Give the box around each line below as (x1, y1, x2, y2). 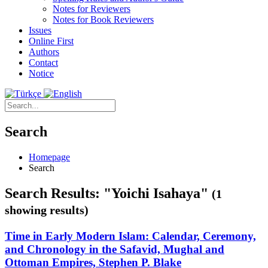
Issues (29, 25, 51, 35)
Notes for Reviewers (53, 4, 130, 14)
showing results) (5, 203, 89, 217)
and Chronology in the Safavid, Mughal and (5, 242, 224, 255)
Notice (29, 68, 54, 78)
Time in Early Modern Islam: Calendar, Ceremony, (5, 229, 256, 242)
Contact (29, 57, 58, 68)
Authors (29, 47, 59, 57)
